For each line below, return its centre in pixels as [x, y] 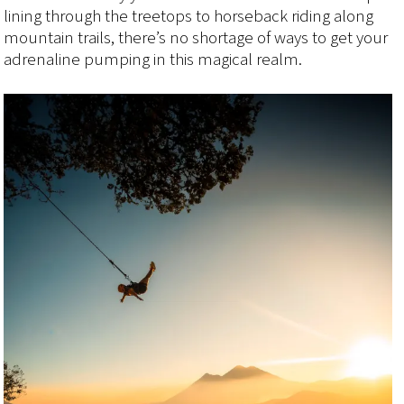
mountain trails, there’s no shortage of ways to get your [196, 39]
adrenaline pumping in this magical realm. [153, 60]
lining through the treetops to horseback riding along [189, 17]
